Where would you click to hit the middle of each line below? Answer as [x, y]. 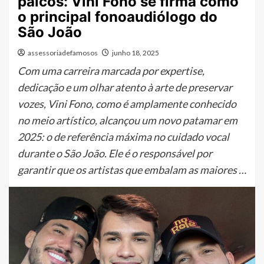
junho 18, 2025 [136, 53]
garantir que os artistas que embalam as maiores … [132, 170]
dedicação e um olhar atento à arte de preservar [125, 88]
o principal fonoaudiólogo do [118, 17]
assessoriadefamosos [63, 53]
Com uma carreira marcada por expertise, [111, 71]
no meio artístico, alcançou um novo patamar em [128, 121]
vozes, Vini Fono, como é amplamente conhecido [127, 104]
